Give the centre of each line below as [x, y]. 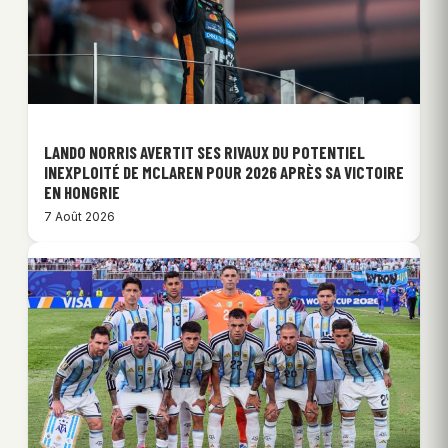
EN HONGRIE [82, 192]
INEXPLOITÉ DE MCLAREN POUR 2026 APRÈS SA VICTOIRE [224, 172]
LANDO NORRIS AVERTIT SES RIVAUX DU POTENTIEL [204, 152]
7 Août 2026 [79, 217]
